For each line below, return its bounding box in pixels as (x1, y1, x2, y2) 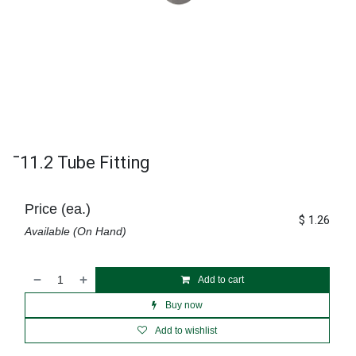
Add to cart (196, 274, 245, 285)
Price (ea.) (25, 201, 91, 217)
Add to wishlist (155, 325, 217, 336)
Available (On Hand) (25, 225, 126, 238)
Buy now (163, 300, 203, 311)
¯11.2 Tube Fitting (12, 153, 149, 172)
